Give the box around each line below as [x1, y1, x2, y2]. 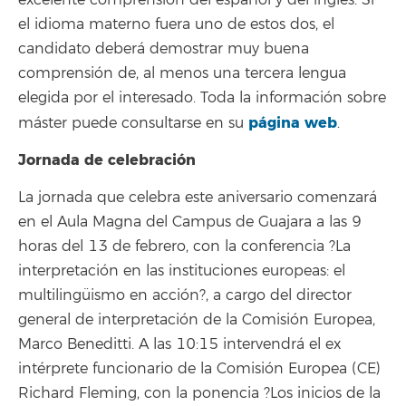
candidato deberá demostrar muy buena [18, 39, 309, 58]
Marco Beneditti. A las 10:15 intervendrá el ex [18, 334, 341, 353]
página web [248, 112, 337, 132]
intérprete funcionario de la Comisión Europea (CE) [18, 359, 381, 378]
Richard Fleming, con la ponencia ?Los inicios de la [18, 383, 381, 402]
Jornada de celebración [18, 150, 196, 170]
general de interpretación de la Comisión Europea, [18, 310, 375, 329]
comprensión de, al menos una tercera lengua [18, 63, 346, 82]
